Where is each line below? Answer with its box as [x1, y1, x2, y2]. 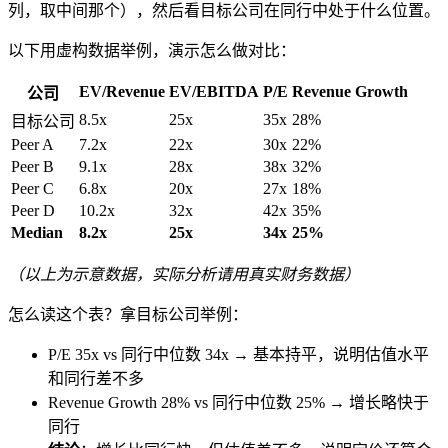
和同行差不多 [48, 370, 144, 388]
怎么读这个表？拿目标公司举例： [8, 306, 248, 324]
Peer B [11, 158, 54, 176]
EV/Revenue [79, 83, 165, 101]
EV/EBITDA [169, 83, 259, 101]
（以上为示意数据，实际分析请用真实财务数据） [8, 266, 360, 284]
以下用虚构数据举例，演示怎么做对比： [8, 42, 296, 60]
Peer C [11, 180, 54, 198]
